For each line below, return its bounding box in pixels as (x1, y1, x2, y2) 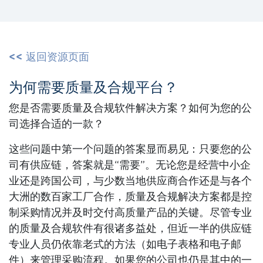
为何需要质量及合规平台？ (9, 81, 178, 96)
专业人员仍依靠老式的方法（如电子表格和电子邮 (9, 240, 241, 251)
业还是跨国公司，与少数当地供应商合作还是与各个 (9, 176, 252, 187)
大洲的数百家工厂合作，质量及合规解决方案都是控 (9, 192, 252, 203)
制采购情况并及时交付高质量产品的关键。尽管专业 (9, 208, 252, 219)
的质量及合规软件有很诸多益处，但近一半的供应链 (9, 224, 252, 235)
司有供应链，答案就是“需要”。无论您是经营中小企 (9, 160, 251, 171)
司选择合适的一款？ (9, 119, 104, 130)
